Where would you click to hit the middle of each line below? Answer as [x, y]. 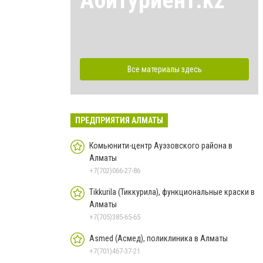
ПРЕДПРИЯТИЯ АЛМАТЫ [119, 120]
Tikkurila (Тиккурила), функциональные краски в [172, 192]
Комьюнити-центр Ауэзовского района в [161, 145]
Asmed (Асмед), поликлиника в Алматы [159, 238]
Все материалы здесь [164, 69]
